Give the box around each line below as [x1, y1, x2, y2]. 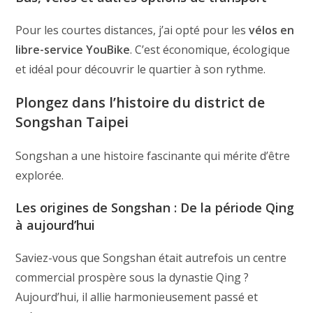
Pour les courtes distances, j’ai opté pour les [15, 22, 249, 38]
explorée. [15, 167, 64, 183]
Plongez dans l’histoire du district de [15, 92, 265, 112]
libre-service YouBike [15, 41, 131, 57]
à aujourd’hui [15, 216, 96, 233]
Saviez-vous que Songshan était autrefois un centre [15, 249, 287, 265]
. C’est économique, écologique [130, 41, 291, 57]
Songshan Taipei [15, 112, 129, 131]
